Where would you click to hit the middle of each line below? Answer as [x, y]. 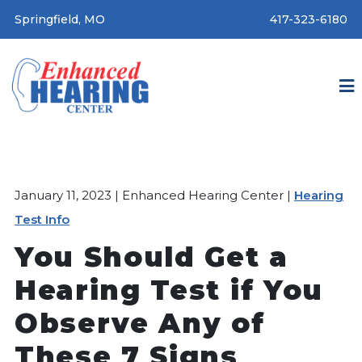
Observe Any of [140, 323]
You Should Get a [152, 257]
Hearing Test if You [169, 290]
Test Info [42, 220]
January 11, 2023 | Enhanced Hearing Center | [154, 196]
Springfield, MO [60, 19]
